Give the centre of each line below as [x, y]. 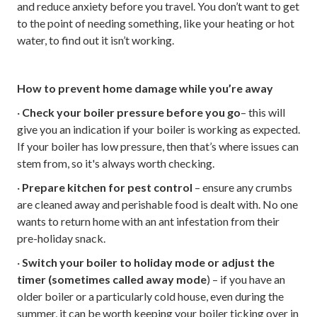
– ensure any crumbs [242, 187]
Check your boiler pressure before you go [131, 112]
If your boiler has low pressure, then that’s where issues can [158, 146]
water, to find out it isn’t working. [96, 40]
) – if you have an [246, 279]
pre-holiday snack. [61, 238]
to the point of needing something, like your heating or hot [156, 23]
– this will [263, 112]
